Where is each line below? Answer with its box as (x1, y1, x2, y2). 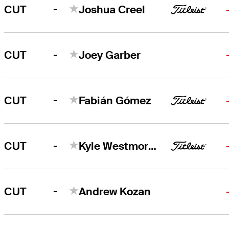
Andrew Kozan (79, 184, 151, 198)
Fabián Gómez (79, 93, 151, 107)
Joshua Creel (79, 2, 146, 16)
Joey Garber (79, 48, 141, 62)
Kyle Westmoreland (148, 139, 157, 153)
